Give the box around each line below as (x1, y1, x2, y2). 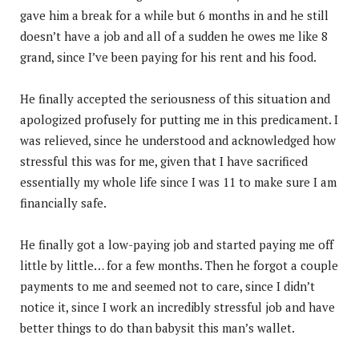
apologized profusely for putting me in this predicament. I (20, 111, 338, 127)
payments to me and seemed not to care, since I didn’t (20, 277, 315, 294)
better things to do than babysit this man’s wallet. (20, 319, 295, 336)
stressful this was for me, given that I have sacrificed (20, 152, 308, 169)
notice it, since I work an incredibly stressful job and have (20, 298, 335, 315)
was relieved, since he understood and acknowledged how (20, 131, 336, 148)
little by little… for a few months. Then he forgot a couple (20, 256, 338, 273)
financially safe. (20, 194, 107, 211)
